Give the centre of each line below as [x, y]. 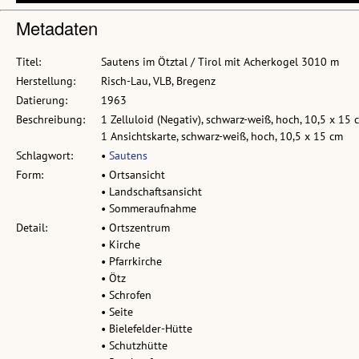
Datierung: [42, 101]
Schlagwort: [44, 156]
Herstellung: [46, 81]
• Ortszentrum [135, 228]
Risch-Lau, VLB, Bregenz [158, 81]
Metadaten [57, 28]
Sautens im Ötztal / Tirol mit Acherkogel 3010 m [220, 62]
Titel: [28, 62]
